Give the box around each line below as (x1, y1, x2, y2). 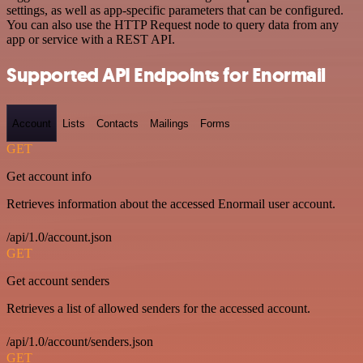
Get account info (6, 169, 92, 183)
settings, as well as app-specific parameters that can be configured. (6, 2, 344, 17)
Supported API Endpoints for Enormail (6, 62, 326, 89)
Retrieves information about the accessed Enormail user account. (6, 197, 335, 211)
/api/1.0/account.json (6, 230, 112, 244)
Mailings (150, 117, 189, 130)
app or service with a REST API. (6, 32, 175, 46)
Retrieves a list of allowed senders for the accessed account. (6, 301, 310, 315)
